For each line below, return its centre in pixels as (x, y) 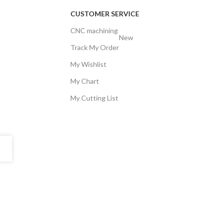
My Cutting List (94, 98)
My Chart (84, 81)
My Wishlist (88, 64)
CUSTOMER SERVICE (105, 13)
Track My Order (94, 47)
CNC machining (94, 30)
